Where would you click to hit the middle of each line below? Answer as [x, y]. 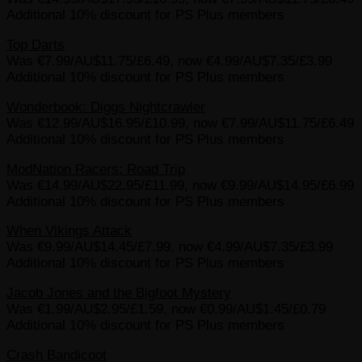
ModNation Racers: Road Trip [96, 169]
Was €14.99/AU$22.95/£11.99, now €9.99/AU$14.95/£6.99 [180, 185]
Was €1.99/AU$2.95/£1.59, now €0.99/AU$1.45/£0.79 [166, 309]
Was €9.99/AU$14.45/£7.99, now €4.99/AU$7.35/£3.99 [170, 247]
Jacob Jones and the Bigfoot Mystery [119, 293]
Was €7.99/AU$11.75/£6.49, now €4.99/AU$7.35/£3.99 [169, 61]
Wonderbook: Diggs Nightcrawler [106, 107]
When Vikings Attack [69, 231]
